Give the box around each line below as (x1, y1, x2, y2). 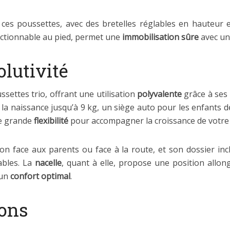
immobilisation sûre (122, 31, 199, 43)
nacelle (34, 157, 62, 168)
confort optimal (10, 170, 70, 182)
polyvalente (137, 88, 182, 100)
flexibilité (34, 115, 68, 126)
